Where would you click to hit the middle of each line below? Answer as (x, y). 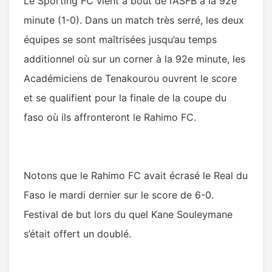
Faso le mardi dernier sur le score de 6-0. (119, 195)
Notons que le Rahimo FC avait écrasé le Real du (136, 176)
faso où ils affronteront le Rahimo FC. (111, 117)
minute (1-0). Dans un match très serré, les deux (134, 20)
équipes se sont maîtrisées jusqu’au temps (120, 40)
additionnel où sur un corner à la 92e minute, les (134, 59)
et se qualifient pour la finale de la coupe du (125, 98)
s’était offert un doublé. (77, 234)
